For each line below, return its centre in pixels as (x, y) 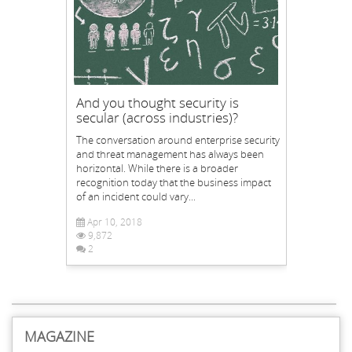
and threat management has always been (170, 154)
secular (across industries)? (157, 117)
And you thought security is (157, 102)
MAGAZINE (59, 336)
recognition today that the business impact (173, 182)
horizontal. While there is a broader (157, 168)
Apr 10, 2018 (113, 222)
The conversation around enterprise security (178, 139)
